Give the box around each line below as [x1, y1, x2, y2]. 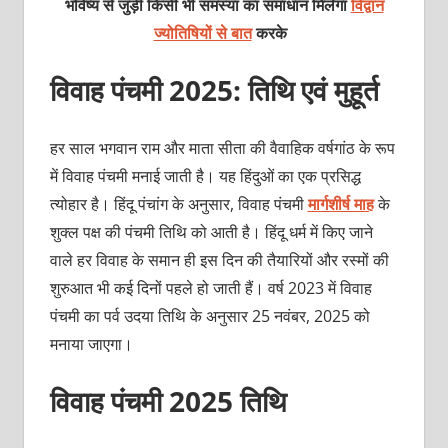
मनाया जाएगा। [49, 333, 137, 356]
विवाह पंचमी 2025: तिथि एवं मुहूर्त [49, 71, 379, 110]
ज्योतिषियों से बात [153, 22, 252, 45]
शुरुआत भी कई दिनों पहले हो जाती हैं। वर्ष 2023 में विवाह [49, 277, 372, 300]
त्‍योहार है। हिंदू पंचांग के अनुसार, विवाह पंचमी [49, 193, 308, 216]
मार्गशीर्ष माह [307, 193, 374, 216]
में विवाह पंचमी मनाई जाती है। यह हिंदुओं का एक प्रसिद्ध [49, 165, 361, 188]
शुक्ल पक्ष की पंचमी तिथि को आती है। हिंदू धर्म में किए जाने [49, 221, 373, 244]
